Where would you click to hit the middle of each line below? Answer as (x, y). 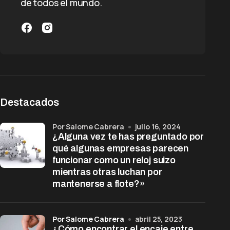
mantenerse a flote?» (99, 184)
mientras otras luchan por (107, 172)
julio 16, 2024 (158, 127)
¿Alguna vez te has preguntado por (128, 137)
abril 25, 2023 (158, 219)
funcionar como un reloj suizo (114, 160)
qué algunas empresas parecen (120, 148)
